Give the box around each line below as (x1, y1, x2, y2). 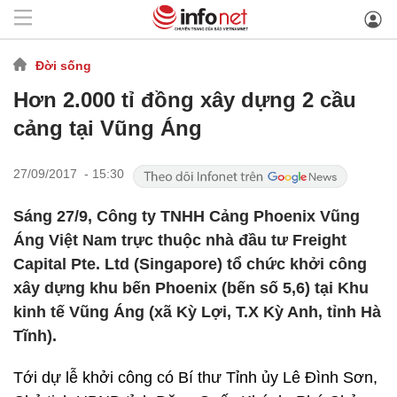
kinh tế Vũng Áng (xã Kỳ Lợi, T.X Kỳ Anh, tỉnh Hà (13, 303, 381, 321)
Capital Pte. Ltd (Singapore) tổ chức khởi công (13, 255, 367, 273)
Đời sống (35, 58, 91, 73)
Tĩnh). (13, 327, 57, 345)
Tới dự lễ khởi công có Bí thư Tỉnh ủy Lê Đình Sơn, (13, 369, 378, 386)
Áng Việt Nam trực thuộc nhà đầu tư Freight (13, 231, 346, 249)
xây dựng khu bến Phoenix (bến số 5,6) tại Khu (13, 279, 369, 297)
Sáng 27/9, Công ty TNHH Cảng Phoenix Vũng (13, 207, 360, 225)
